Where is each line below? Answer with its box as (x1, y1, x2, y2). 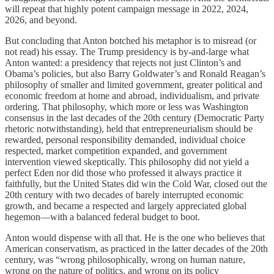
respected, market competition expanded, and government (5, 146, 227, 157)
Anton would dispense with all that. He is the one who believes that (5, 232, 265, 243)
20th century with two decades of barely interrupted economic (5, 190, 243, 201)
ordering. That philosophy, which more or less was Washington (5, 102, 248, 113)
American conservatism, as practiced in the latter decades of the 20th (5, 243, 268, 254)
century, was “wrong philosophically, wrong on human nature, (5, 254, 245, 265)
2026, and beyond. (5, 15, 77, 26)
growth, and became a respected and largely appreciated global (5, 201, 246, 212)
